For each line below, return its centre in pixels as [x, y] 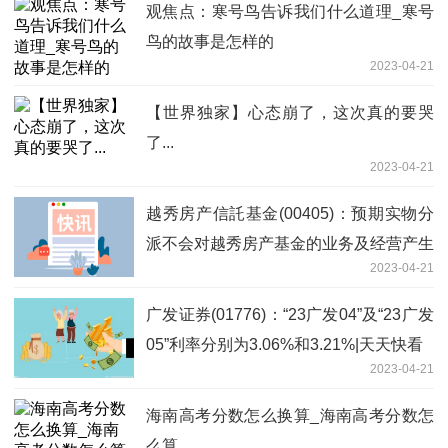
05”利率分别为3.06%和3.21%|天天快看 [284, 344]
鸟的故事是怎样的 [210, 41]
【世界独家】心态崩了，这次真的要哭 [290, 112]
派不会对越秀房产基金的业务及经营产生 [290, 243]
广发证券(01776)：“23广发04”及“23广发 [290, 314]
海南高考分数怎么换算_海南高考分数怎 [290, 415]
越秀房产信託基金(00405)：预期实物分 [290, 213]
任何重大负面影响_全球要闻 [246, 273]
